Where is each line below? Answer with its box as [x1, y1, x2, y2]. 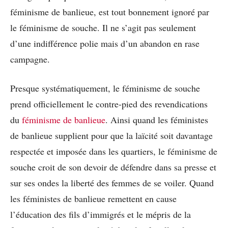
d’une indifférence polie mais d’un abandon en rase [10, 37, 199, 49]
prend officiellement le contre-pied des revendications [10, 97, 208, 110]
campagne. [10, 52, 50, 65]
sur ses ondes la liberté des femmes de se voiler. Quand [10, 176, 214, 189]
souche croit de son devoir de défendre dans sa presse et [10, 160, 216, 173]
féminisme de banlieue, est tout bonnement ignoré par [10, 5, 209, 18]
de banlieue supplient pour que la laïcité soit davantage [10, 129, 213, 141]
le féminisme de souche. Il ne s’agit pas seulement [10, 21, 196, 34]
